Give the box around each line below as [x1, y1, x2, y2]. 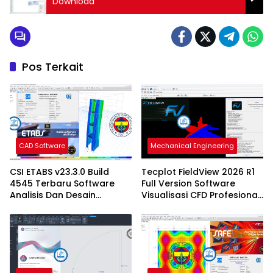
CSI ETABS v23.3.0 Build [10, 166, 109, 179]
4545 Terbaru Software [10, 177, 115, 190]
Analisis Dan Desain [10, 189, 96, 202]
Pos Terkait [22, 58, 83, 74]
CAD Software [19, 141, 65, 151]
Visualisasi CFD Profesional [141, 189, 260, 202]
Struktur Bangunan [10, 200, 93, 213]
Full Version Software [141, 177, 235, 190]
